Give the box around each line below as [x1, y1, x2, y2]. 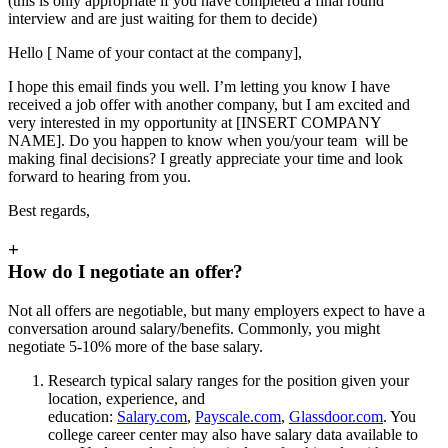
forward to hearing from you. [8, 168, 195, 186]
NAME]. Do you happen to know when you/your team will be [8, 132, 408, 150]
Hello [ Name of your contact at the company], [8, 44, 310, 62]
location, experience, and [48, 389, 205, 407]
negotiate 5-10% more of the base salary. [8, 337, 263, 355]
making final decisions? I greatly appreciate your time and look [8, 150, 403, 168]
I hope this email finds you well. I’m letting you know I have [8, 78, 390, 96]
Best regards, [8, 202, 94, 220]
